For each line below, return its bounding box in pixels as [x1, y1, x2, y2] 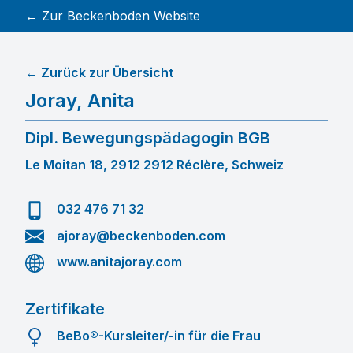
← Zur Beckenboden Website [25, 8, 200, 24]
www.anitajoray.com [57, 254, 182, 270]
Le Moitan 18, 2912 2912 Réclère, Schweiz [25, 157, 284, 173]
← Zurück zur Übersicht [25, 65, 173, 80]
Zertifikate [25, 299, 105, 318]
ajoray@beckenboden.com [57, 227, 225, 243]
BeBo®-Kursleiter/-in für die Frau [57, 327, 261, 344]
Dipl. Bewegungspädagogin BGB [25, 128, 270, 147]
